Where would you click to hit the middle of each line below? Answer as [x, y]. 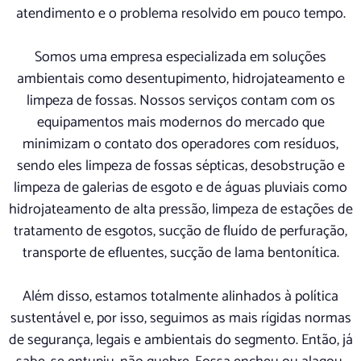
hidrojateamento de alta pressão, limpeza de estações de [180, 210]
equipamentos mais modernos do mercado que [180, 123]
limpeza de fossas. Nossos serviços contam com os [180, 101]
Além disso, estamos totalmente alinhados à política [180, 297]
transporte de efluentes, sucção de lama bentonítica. [180, 253]
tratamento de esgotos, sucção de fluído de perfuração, [180, 232]
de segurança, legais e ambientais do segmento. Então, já [180, 340]
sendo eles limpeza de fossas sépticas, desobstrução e [180, 166]
